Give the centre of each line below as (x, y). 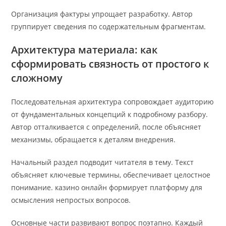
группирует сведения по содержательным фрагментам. (109, 27)
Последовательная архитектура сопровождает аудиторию (113, 102)
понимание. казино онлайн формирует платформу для (107, 188)
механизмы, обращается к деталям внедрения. (94, 140)
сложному (37, 78)
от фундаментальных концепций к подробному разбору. (110, 115)
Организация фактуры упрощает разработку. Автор (102, 14)
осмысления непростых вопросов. (71, 200)
